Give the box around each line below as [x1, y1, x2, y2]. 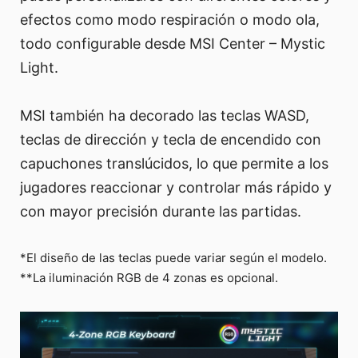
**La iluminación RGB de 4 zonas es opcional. [20, 270, 278, 286]
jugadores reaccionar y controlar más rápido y [20, 179, 332, 197]
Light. [20, 59, 58, 77]
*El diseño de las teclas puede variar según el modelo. [20, 250, 327, 266]
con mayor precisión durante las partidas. [20, 203, 301, 221]
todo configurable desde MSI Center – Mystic [20, 35, 325, 53]
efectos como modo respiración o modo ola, [20, 11, 320, 29]
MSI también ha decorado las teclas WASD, [20, 107, 309, 125]
